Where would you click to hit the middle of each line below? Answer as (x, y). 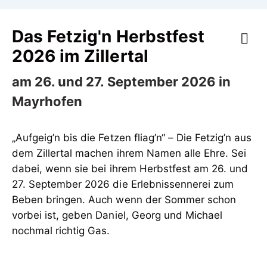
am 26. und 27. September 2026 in (122, 82)
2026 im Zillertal (80, 56)
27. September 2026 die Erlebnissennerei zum (123, 184)
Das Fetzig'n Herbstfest (108, 36)
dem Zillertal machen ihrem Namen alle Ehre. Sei (129, 153)
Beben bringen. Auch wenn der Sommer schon (124, 200)
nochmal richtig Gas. (61, 231)
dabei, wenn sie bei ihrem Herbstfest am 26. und (130, 169)
